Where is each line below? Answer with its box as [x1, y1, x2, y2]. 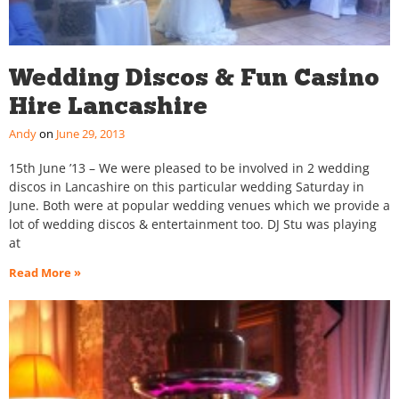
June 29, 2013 [53, 126, 125, 142]
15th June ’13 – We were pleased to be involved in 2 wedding [9, 159, 370, 177]
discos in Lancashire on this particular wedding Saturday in [9, 178, 364, 196]
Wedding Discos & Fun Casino [9, 62, 379, 93]
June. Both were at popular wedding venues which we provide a [9, 197, 390, 215]
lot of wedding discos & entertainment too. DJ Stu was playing [9, 216, 377, 233]
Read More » [9, 265, 81, 281]
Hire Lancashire [9, 91, 208, 121]
